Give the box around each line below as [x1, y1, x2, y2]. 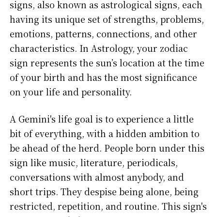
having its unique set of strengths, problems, [10, 13, 204, 26]
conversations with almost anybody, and [10, 170, 184, 184]
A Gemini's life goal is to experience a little [10, 112, 194, 125]
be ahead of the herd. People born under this [10, 141, 204, 155]
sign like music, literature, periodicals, [10, 156, 178, 169]
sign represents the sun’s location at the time [10, 56, 204, 69]
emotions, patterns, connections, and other [10, 27, 197, 40]
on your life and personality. [10, 85, 132, 98]
